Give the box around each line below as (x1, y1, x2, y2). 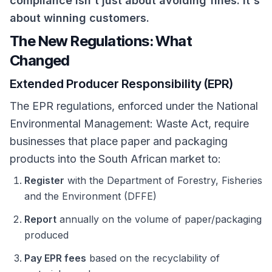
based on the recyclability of (86, 252, 220, 264)
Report (24, 213, 56, 225)
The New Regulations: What (10, 32, 192, 50)
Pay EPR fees (24, 252, 86, 264)
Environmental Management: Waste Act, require (10, 117, 249, 130)
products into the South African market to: (10, 152, 221, 165)
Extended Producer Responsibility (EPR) (10, 76, 233, 91)
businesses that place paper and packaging (10, 135, 228, 148)
